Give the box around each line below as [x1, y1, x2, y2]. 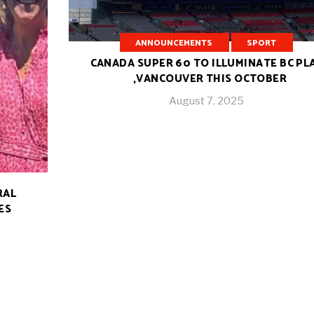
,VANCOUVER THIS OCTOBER [132, 69, 287, 88]
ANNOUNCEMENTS [135, 36, 213, 50]
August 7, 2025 [169, 94, 245, 107]
